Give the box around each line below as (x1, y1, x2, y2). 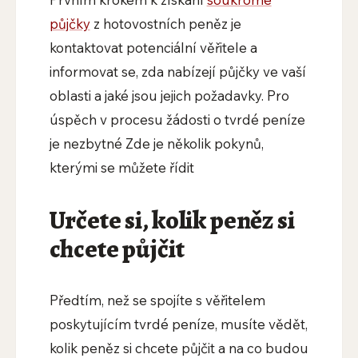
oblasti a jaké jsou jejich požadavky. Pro (49, 87, 289, 105)
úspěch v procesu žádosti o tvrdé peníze (49, 111, 305, 129)
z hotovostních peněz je (89, 15, 241, 33)
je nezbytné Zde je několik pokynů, (49, 135, 264, 153)
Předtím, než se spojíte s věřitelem (49, 292, 265, 309)
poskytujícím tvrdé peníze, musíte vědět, (49, 316, 308, 333)
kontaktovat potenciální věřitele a (49, 39, 257, 57)
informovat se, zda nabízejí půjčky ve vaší (49, 63, 306, 81)
